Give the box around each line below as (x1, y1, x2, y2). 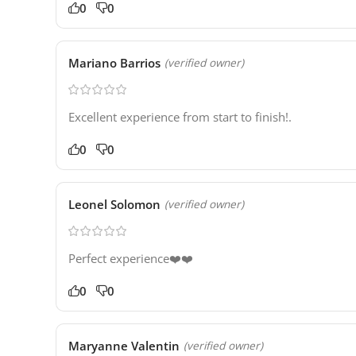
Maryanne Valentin (68, 338, 180, 354)
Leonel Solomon (68, 196, 161, 213)
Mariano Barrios (68, 55, 161, 72)
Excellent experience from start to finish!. (68, 109, 292, 126)
